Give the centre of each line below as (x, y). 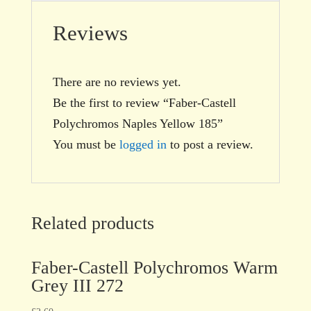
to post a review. (210, 144)
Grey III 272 (77, 285)
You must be (86, 144)
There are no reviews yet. (117, 82)
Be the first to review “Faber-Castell (144, 102)
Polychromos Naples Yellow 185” (137, 123)
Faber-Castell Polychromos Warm (154, 267)
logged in (143, 144)
